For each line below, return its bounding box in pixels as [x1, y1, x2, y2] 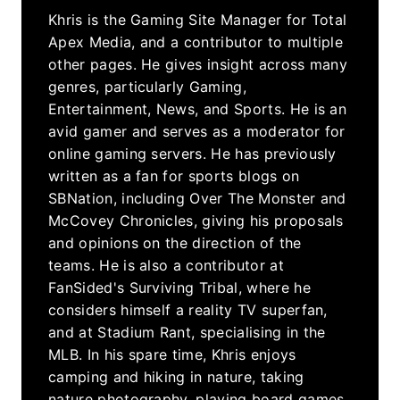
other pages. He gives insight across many [48, 54, 348, 73]
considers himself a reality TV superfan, [48, 300, 328, 319]
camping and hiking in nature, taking [48, 367, 304, 386]
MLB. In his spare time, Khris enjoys [48, 345, 296, 363]
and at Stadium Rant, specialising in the [48, 322, 326, 341]
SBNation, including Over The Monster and [48, 188, 346, 207]
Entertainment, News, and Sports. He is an [48, 99, 347, 118]
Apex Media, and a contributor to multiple [48, 32, 344, 51]
